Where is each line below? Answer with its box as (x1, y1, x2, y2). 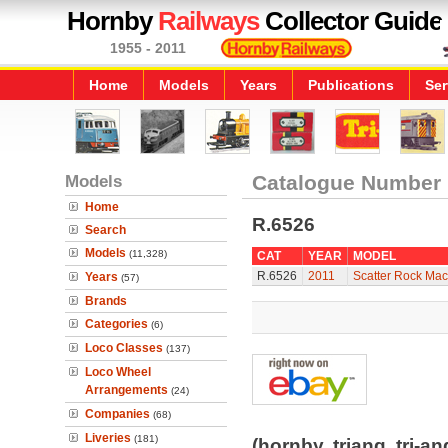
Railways (158, 6, 259, 36)
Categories (85, 317, 148, 331)
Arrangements (85, 383, 168, 397)
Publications (308, 77, 394, 93)
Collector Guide (259, 6, 442, 36)
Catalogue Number (251, 171, 441, 194)
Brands (85, 294, 127, 308)
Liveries (85, 431, 131, 445)
